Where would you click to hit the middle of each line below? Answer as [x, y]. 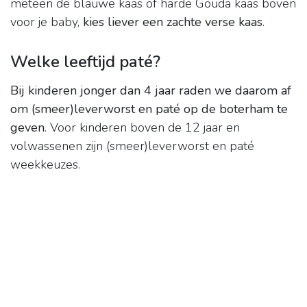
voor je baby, [47, 22]
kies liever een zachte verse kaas [173, 22]
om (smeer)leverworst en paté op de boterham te [149, 109]
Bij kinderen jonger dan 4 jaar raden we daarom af [151, 91]
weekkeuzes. [45, 165]
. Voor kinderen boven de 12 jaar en [142, 128]
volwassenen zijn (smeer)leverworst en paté [132, 146]
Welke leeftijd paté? [85, 62]
